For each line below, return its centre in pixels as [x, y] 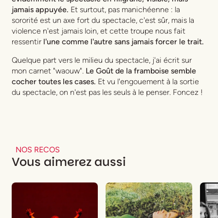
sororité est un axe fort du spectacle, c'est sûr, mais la [103, 20]
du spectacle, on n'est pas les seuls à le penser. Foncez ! [107, 92]
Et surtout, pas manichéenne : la [125, 10]
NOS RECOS [38, 150]
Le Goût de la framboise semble [141, 71]
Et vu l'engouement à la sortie [147, 82]
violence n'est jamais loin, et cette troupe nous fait [99, 31]
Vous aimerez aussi [69, 162]
